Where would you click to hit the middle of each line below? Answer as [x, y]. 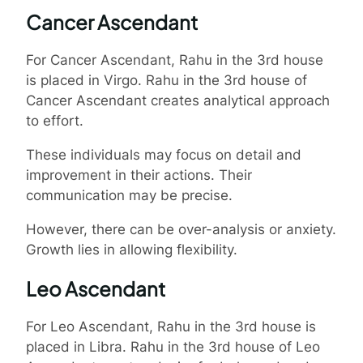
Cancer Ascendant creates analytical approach [178, 100]
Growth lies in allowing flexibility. [132, 249]
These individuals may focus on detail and [164, 154]
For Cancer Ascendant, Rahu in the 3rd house [175, 60]
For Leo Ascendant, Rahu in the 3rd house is [171, 326]
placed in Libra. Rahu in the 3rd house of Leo [173, 346]
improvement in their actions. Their [139, 175]
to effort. [55, 120]
